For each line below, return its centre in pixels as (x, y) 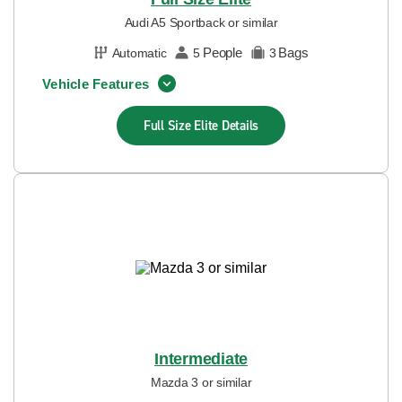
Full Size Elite (182, 126)
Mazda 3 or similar (201, 382)
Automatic (139, 52)
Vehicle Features (96, 83)
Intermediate (201, 359)
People (223, 52)
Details (240, 126)
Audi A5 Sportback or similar (201, 22)
